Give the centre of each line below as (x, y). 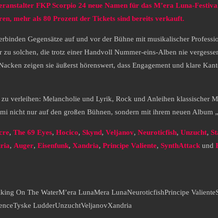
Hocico (67, 133)
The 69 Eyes (33, 133)
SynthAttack (181, 146)
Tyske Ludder (34, 206)
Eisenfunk (53, 146)
